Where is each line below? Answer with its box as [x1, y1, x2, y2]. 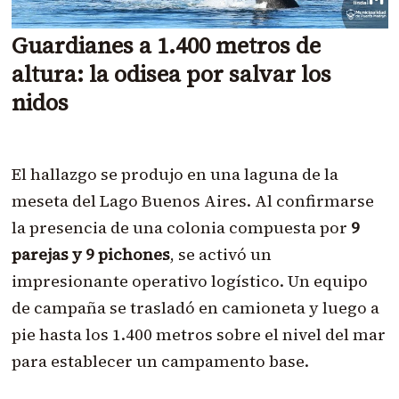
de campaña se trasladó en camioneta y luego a [11, 297, 379, 320]
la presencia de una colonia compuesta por [11, 216, 351, 240]
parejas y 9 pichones [11, 243, 170, 266]
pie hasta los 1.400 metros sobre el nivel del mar [11, 323, 386, 346]
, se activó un [169, 243, 272, 266]
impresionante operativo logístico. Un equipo [11, 270, 368, 293]
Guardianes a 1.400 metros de [11, 30, 321, 61]
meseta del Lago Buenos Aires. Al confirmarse [11, 190, 374, 213]
